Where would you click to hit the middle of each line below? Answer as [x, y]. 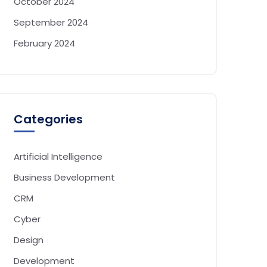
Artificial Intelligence [58, 156]
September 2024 [51, 22]
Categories [48, 119]
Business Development [64, 177]
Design [29, 240]
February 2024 [44, 43]
